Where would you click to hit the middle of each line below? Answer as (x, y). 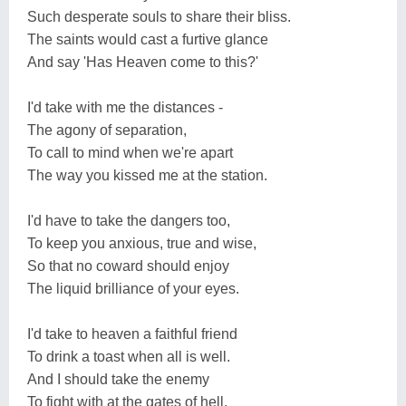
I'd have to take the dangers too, (129, 220)
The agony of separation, (107, 130)
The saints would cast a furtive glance (148, 39)
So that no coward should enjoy (128, 266)
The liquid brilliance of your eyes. (133, 288)
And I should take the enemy (118, 379)
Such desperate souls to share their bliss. (159, 16)
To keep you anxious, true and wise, (142, 243)
